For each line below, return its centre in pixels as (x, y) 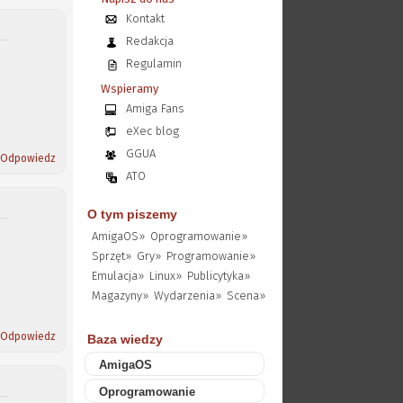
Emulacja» (117, 276)
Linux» (165, 276)
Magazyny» (120, 296)
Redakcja (149, 41)
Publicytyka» (218, 276)
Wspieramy (129, 89)
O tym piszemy (132, 214)
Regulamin (153, 63)
